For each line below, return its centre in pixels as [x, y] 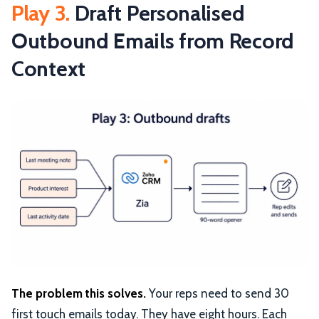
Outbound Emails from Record [153, 41]
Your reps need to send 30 [218, 293]
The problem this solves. [79, 293]
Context [48, 68]
